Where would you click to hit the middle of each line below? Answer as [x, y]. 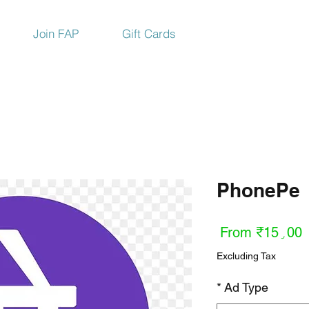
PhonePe [258, 190]
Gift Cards [149, 33]
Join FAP [56, 33]
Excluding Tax [246, 256]
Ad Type [246, 287]
